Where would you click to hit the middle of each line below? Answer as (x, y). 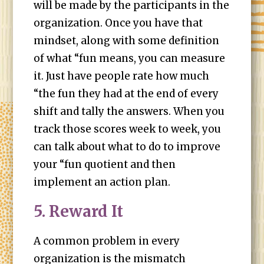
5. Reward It (79, 211)
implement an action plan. (102, 182)
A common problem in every (107, 241)
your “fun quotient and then (105, 164)
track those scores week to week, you (128, 129)
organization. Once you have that (118, 23)
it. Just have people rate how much (122, 76)
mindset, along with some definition (127, 41)
